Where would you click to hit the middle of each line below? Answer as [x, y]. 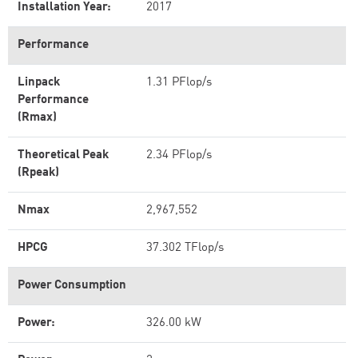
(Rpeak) [38, 173]
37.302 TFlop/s [185, 248]
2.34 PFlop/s [179, 155]
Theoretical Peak [63, 155]
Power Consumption [72, 286]
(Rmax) [37, 118]
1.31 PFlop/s [179, 83]
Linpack [39, 83]
